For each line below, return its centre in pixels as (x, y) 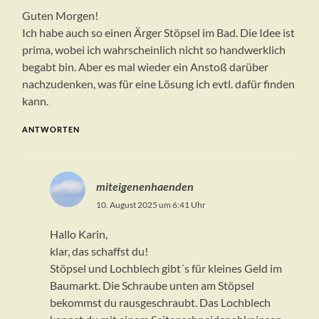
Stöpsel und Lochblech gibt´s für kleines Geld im (166, 268)
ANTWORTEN (51, 130)
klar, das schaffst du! (99, 251)
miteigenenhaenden (145, 187)
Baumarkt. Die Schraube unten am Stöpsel (152, 286)
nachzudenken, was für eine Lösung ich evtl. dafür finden (159, 84)
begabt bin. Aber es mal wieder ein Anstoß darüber (146, 67)
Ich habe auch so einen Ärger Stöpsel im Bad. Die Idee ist (159, 33)
